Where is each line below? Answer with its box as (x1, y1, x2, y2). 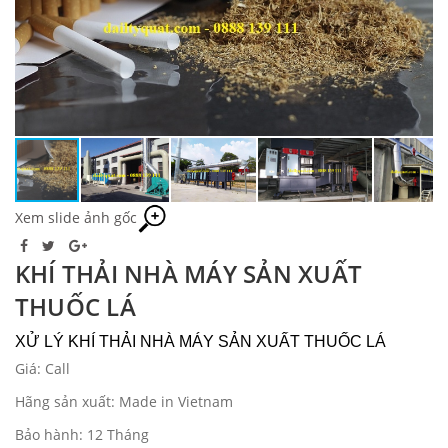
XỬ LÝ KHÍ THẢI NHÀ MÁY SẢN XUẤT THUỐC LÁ (15, 333, 386, 351)
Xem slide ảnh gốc (15, 207, 137, 227)
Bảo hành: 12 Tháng (15, 425, 149, 445)
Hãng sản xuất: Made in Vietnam (15, 392, 233, 412)
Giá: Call (15, 359, 70, 379)
